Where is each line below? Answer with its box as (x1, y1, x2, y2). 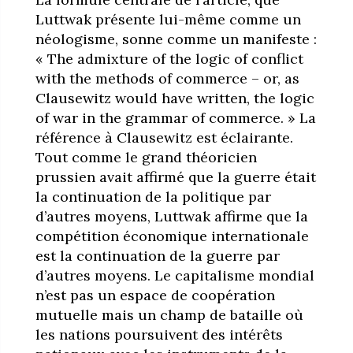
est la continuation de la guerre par (35, 246, 280, 265)
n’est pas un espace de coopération (35, 285, 275, 304)
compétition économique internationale (35, 226, 309, 245)
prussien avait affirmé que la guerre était (35, 167, 316, 186)
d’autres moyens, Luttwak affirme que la (35, 206, 308, 225)
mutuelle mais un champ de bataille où (35, 305, 303, 324)
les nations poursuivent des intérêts (35, 325, 283, 344)
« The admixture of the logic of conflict (35, 49, 303, 68)
